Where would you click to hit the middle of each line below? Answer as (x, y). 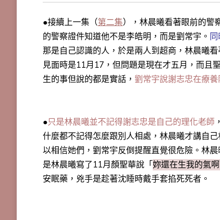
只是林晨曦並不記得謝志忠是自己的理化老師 (131, 122)
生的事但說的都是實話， (88, 79)
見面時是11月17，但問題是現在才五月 (115, 65)
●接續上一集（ (70, 22)
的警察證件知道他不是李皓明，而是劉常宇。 (126, 36)
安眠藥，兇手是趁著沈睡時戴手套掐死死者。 (126, 179)
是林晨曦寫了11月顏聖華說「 (97, 165)
